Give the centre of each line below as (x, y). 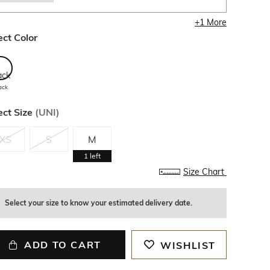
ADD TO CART (63, 245)
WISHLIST (188, 245)
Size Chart (205, 172)
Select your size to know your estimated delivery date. (98, 203)
